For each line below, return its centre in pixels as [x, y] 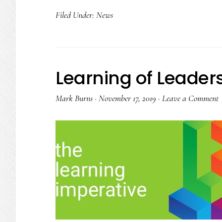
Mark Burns [74, 98]
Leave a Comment [190, 98]
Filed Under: [76, 15]
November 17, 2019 [127, 98]
